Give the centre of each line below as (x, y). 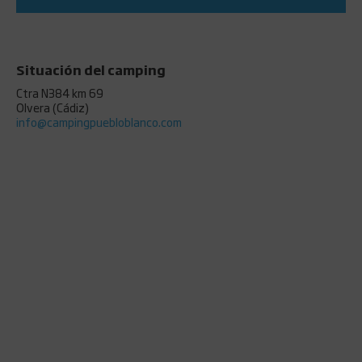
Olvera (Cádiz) (53, 107)
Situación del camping (91, 69)
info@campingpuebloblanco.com (99, 122)
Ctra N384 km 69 (60, 93)
